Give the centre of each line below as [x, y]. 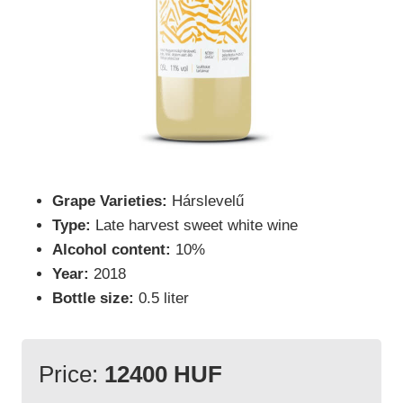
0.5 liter [161, 299]
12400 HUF [163, 375]
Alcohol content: [112, 250]
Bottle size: [93, 299]
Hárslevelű [206, 201]
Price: [71, 375]
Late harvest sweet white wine [194, 226]
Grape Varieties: [110, 201]
